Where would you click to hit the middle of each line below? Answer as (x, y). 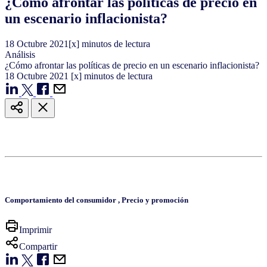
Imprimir (35, 229)
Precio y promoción (155, 200)
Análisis (20, 55)
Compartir (38, 246)
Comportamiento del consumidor (61, 200)
